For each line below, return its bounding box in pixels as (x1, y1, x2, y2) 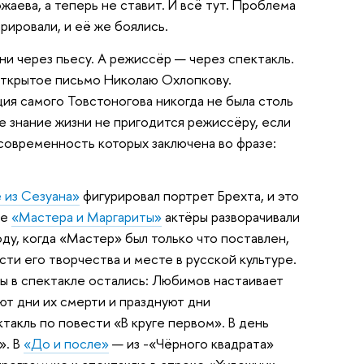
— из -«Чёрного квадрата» (108, 334, 274, 353)
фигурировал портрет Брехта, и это (79, 186, 299, 206)
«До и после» (23, 334, 109, 353)
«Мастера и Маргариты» (11, 207, 162, 227)
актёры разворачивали (161, 207, 300, 227)
